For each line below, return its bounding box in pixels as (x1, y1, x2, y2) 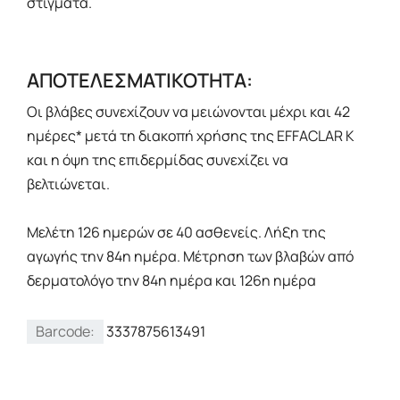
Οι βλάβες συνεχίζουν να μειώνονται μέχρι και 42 (27, 102, 350, 122)
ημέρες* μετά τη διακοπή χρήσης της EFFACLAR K (27, 126, 354, 146)
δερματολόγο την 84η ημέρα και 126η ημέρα (27, 271, 316, 291)
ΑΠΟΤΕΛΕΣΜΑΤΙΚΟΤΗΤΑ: (27, 67, 253, 95)
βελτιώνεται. (27, 174, 110, 195)
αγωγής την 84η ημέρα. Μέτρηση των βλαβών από (27, 246, 354, 267)
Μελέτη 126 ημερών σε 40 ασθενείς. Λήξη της (27, 222, 326, 243)
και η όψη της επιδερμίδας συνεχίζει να (27, 150, 288, 171)
